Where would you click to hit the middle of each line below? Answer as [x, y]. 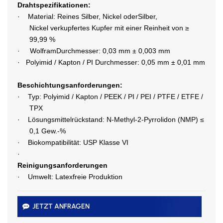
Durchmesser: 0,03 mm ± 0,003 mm [113, 51]
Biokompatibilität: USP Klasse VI [78, 142]
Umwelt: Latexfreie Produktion [75, 176]
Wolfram [43, 51]
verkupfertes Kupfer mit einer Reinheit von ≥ [120, 28]
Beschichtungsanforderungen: [70, 85]
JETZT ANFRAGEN [61, 206]
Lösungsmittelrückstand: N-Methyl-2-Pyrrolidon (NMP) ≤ [116, 119]
